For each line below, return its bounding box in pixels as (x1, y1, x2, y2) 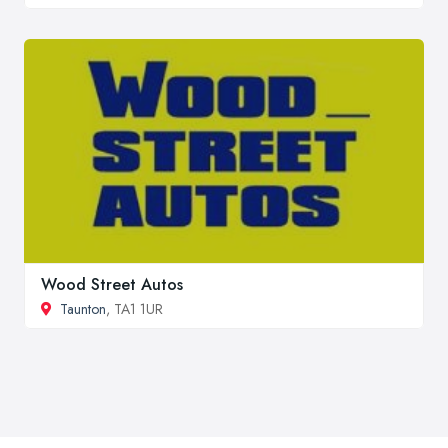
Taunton (60, 299, 106, 320)
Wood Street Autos (41, 273, 183, 297)
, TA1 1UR (106, 299, 163, 320)
